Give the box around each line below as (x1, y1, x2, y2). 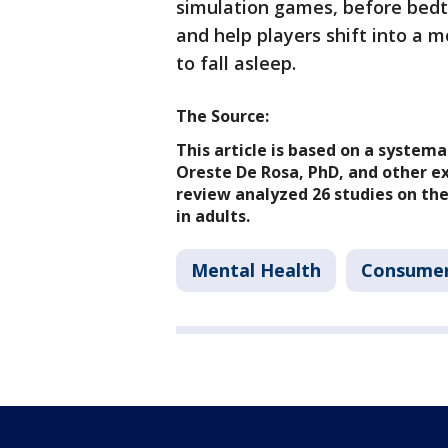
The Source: (176, 105, 269, 128)
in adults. (176, 205, 250, 228)
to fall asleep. (176, 51, 296, 76)
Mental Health (191, 258, 321, 283)
